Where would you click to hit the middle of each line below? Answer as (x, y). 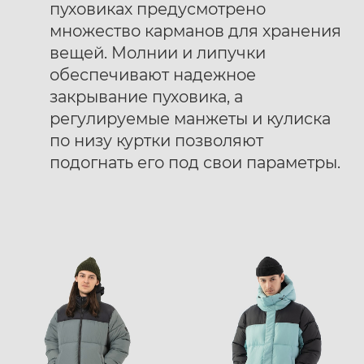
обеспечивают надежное (153, 74)
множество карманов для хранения (195, 30)
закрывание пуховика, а (146, 96)
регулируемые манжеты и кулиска (190, 118)
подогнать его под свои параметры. (195, 162)
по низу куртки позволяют (156, 140)
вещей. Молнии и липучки (158, 52)
